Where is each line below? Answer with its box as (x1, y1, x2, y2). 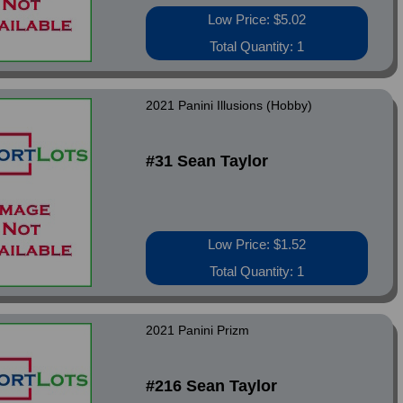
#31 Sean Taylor (146, 152, 269, 170)
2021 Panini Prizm (146, 323, 250, 337)
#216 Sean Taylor (146, 377, 278, 395)
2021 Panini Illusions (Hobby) (146, 98, 313, 112)
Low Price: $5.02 (208, 12, 307, 27)
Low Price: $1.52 (208, 237, 307, 252)
